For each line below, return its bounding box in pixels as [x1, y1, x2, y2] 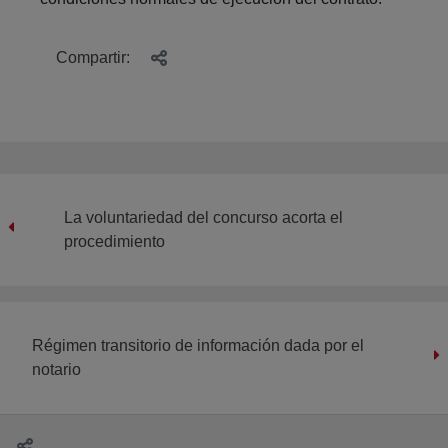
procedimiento [64, 232, 165, 250]
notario [32, 360, 81, 378]
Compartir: [56, 48, 134, 66]
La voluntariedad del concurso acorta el [64, 208, 343, 226]
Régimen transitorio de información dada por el [32, 336, 364, 354]
